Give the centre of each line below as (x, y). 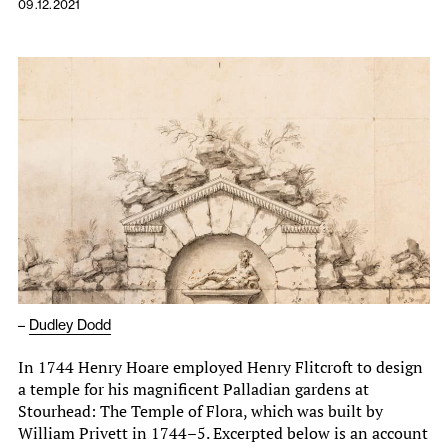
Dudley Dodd (70, 324)
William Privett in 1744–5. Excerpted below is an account (223, 432)
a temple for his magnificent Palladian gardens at (193, 388)
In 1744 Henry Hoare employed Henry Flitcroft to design (220, 366)
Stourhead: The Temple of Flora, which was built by (200, 410)
